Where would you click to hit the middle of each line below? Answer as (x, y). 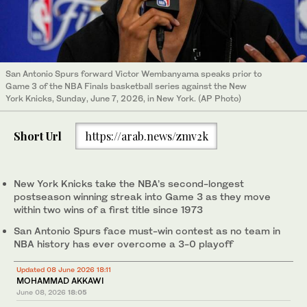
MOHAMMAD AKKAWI (60, 281)
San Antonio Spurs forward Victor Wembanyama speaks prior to (134, 73)
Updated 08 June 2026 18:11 (64, 270)
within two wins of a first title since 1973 (108, 210)
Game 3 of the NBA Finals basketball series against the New (126, 86)
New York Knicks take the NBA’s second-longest (129, 184)
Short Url (38, 136)
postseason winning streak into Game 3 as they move (142, 197)
